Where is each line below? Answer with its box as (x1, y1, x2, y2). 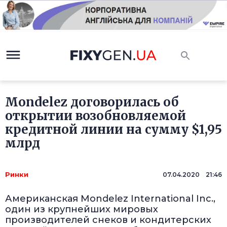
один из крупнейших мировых (5, 204, 158, 215)
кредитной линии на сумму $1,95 (5, 122, 222, 138)
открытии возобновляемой (5, 108, 186, 124)
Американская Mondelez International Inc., (5, 193, 215, 205)
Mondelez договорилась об (5, 94, 179, 110)
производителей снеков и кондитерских (5, 214, 211, 226)
